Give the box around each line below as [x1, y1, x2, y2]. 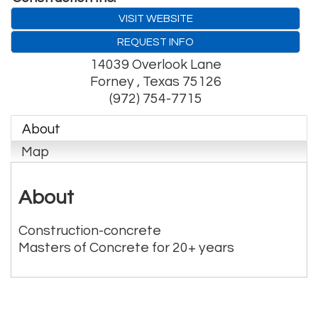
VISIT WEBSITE [118, 12, 193, 24]
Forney [89, 74, 137, 89]
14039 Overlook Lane [89, 57, 221, 72]
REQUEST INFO [117, 35, 194, 48]
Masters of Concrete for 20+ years [18, 240, 234, 255]
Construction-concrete [18, 223, 161, 238]
